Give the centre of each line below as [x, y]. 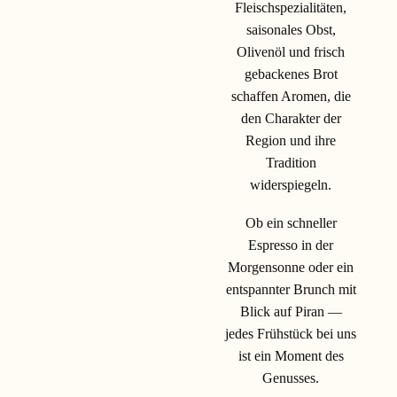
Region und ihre [291, 140]
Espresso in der [291, 245]
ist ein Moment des [291, 355]
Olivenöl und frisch [291, 51]
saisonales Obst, [291, 29]
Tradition [291, 162]
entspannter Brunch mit [291, 289]
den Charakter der [291, 118]
